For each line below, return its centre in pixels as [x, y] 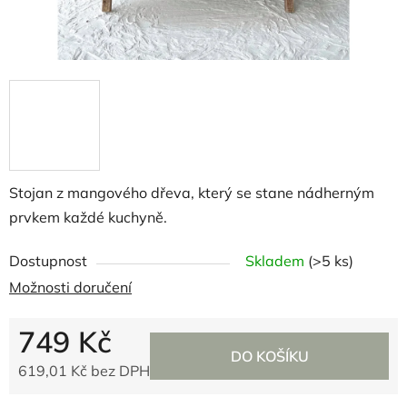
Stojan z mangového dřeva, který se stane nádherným [192, 193]
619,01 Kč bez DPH [84, 371]
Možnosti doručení [70, 287]
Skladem [277, 261]
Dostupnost [48, 261]
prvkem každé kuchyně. [90, 217]
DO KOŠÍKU [269, 356]
